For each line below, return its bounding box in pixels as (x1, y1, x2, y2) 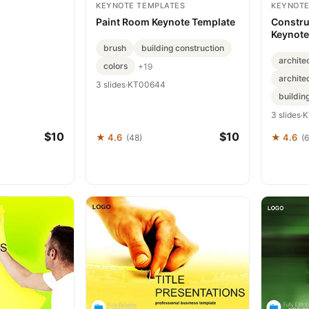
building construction (141, 43, 224, 53)
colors (103, 61, 128, 71)
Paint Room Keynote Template (96, 16, 235, 28)
